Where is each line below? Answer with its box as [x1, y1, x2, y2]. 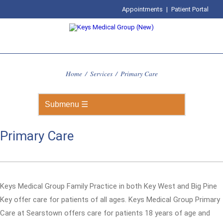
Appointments [122, 5, 163, 13]
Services [90, 69, 112, 78]
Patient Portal [171, 5, 209, 13]
